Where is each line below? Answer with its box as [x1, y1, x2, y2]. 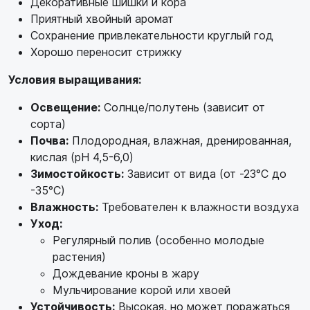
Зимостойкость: [30, 166, 124, 181]
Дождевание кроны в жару [53, 266, 199, 280]
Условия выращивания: [8, 72, 141, 86]
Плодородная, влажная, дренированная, [69, 133, 291, 147]
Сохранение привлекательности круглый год [30, 28, 273, 42]
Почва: [30, 133, 69, 147]
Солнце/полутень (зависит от [100, 100, 265, 114]
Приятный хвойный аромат [30, 11, 174, 26]
